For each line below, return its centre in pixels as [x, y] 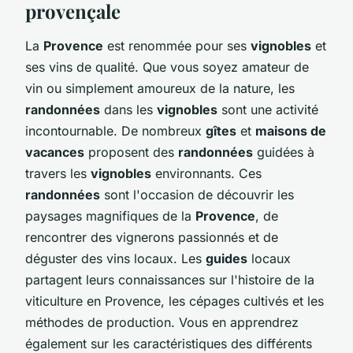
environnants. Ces [206, 173]
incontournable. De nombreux [115, 130]
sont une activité [268, 109]
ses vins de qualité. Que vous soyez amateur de [167, 67]
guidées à [284, 152]
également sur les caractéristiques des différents [169, 343]
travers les [58, 173]
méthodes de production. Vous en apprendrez [162, 322]
